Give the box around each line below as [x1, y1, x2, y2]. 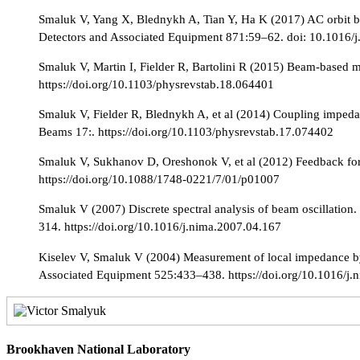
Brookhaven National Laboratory [6, 342, 190, 356]
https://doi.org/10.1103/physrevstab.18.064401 [39, 76, 274, 91]
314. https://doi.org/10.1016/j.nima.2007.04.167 [39, 219, 281, 234]
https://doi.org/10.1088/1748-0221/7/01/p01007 [39, 172, 280, 186]
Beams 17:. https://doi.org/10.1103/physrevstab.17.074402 [39, 125, 333, 139]
